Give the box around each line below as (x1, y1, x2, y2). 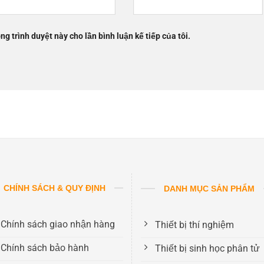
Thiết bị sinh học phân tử (155, 242, 260, 254)
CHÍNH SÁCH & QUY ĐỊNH (4, 183, 106, 193)
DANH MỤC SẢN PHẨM (164, 183, 255, 193)
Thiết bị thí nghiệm (155, 219, 234, 230)
